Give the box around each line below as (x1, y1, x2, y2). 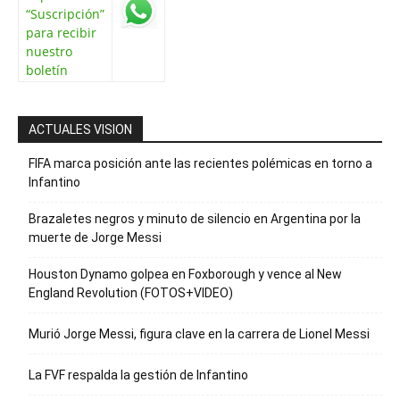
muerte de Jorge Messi (29, 230, 162, 245)
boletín (26, 62, 68, 79)
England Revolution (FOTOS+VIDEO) (29, 286, 233, 300)
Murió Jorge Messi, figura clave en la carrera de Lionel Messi (29, 327, 370, 341)
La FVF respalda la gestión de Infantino (29, 368, 248, 382)
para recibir (26, 24, 96, 41)
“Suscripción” (26, 5, 104, 22)
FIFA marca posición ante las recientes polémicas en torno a (29, 156, 372, 171)
